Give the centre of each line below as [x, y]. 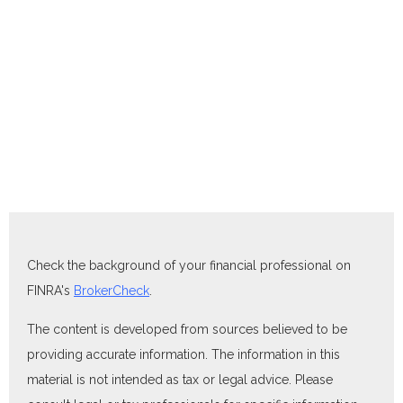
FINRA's [50, 291]
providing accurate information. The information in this [184, 354]
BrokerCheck [112, 291]
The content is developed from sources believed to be [187, 329]
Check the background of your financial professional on [189, 265]
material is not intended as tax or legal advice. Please [180, 380]
